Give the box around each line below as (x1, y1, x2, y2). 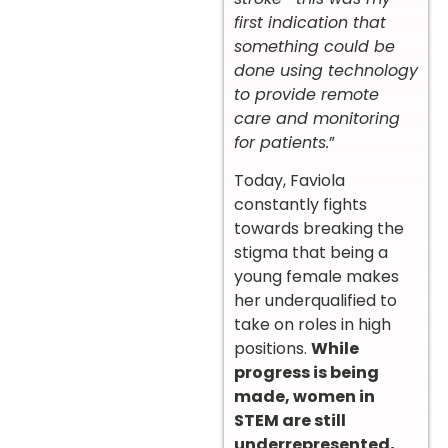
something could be (234, 34, 395, 58)
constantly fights (234, 193, 367, 217)
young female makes (234, 265, 399, 289)
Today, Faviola (234, 169, 345, 193)
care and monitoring (234, 106, 400, 130)
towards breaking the (234, 217, 404, 241)
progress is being (234, 361, 379, 385)
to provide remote (234, 82, 379, 106)
